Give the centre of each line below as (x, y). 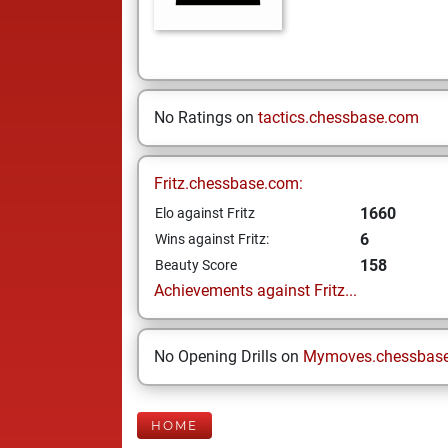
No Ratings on (206, 117)
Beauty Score (196, 265)
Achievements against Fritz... (255, 290)
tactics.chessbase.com (338, 117)
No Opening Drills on (228, 356)
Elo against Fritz (205, 213)
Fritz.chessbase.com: (228, 183)
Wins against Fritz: (212, 239)
